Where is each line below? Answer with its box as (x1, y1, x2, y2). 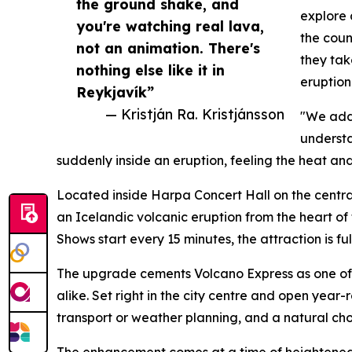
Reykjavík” (76, 82, 154, 101)
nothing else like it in (76, 60, 225, 79)
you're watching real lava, (76, 16, 264, 35)
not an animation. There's (76, 38, 260, 57)
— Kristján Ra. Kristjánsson (105, 104, 284, 123)
